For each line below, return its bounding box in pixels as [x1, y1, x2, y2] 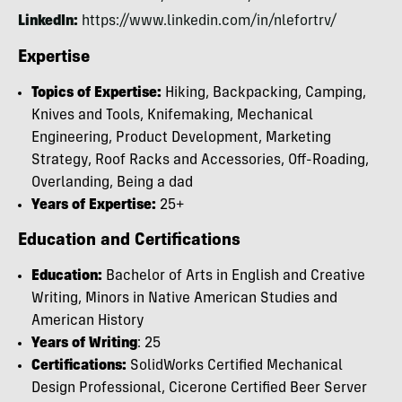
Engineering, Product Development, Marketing [31, 131, 331, 145]
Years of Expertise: [31, 198, 160, 213]
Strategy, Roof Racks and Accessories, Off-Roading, [31, 153, 369, 168]
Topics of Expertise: [31, 86, 162, 100]
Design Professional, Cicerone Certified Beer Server [31, 381, 367, 396]
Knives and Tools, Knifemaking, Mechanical [31, 109, 313, 123]
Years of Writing [31, 336, 137, 351]
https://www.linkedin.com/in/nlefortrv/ [82, 14, 336, 29]
